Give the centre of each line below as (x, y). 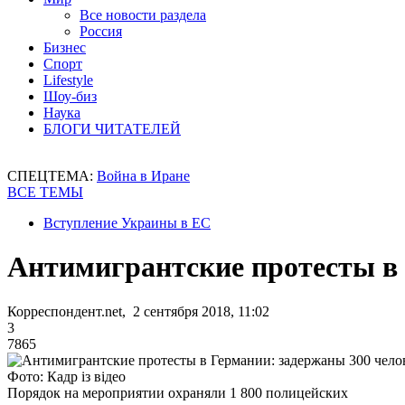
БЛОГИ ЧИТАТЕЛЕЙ (112, 129)
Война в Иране (143, 176)
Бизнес (65, 47)
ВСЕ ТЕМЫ (45, 192)
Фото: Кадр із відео (66, 376)
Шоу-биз (70, 96)
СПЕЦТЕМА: (52, 176)
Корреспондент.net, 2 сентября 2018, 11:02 (138, 311)
